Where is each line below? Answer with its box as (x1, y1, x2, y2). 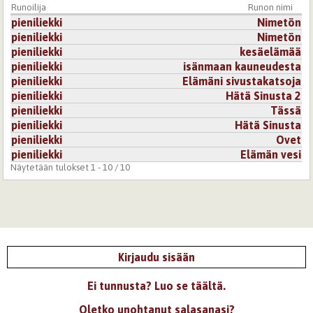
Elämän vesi (240, 147, 302, 161)
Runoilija (11, 1, 47, 13)
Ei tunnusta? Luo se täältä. (87, 279, 226, 292)
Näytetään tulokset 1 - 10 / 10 (10, 161, 131, 173)
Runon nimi (248, 1, 293, 13)
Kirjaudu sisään (118, 250, 195, 263)
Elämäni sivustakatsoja (182, 74, 302, 87)
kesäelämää (240, 45, 302, 58)
